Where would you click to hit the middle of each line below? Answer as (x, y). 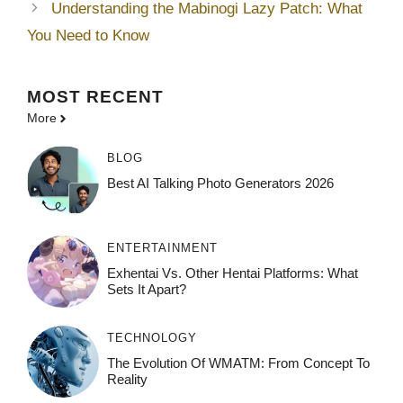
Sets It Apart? (146, 290)
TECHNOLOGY (152, 338)
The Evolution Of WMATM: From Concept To (238, 363)
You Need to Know (88, 36)
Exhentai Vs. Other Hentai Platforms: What (232, 273)
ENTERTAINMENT (162, 248)
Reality (127, 380)
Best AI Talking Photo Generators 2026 (220, 184)
